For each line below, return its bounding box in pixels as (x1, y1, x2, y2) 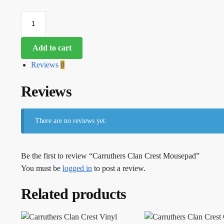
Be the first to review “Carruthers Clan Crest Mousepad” (20, 151, 199, 160)
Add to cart (32, 43, 71, 52)
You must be (20, 164, 62, 173)
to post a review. (91, 164, 145, 173)
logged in (62, 164, 92, 173)
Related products (20, 185, 126, 202)
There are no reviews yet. (35, 117, 107, 125)
